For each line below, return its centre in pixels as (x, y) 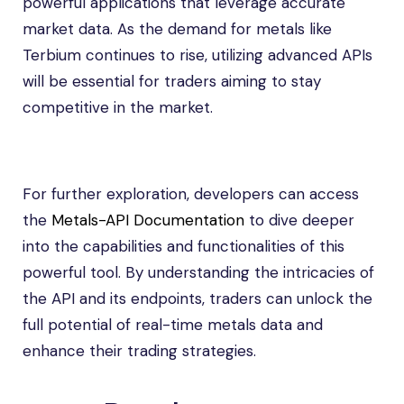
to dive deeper (299, 220)
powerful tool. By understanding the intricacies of (198, 272)
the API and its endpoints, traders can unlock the (197, 298)
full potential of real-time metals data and (173, 325)
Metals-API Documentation (148, 220)
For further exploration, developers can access (191, 194)
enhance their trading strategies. (139, 351)
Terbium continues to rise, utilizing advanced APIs (197, 55)
